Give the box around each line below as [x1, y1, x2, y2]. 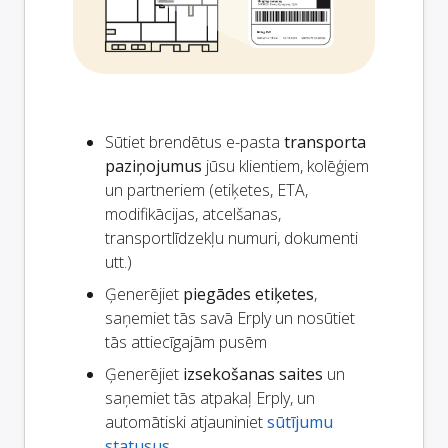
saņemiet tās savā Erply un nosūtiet [105, 306, 355, 329]
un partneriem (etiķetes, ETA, [105, 178, 308, 201]
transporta [284, 130, 366, 153]
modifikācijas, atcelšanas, [105, 202, 281, 225]
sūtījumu [267, 410, 333, 433]
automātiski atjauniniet [105, 410, 267, 433]
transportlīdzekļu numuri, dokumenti [105, 226, 358, 249]
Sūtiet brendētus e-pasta [105, 130, 284, 153]
